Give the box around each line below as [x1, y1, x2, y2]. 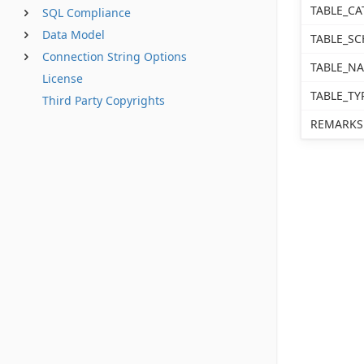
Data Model [42, 27, 105, 42]
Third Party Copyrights [42, 93, 165, 108]
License [42, 71, 83, 86]
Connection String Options [42, 49, 187, 64]
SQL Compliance [42, 5, 131, 20]
